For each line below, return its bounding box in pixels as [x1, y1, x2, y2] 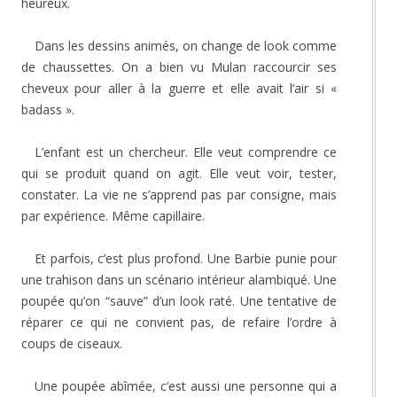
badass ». [21, 100, 74, 118]
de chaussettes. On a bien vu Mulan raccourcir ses [21, 58, 337, 75]
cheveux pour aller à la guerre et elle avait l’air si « [21, 79, 337, 97]
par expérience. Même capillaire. [21, 206, 205, 224]
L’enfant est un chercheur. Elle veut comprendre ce [35, 143, 337, 160]
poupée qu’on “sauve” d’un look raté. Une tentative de [21, 292, 337, 309]
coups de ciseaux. [21, 334, 122, 352]
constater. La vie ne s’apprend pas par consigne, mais [21, 185, 337, 203]
